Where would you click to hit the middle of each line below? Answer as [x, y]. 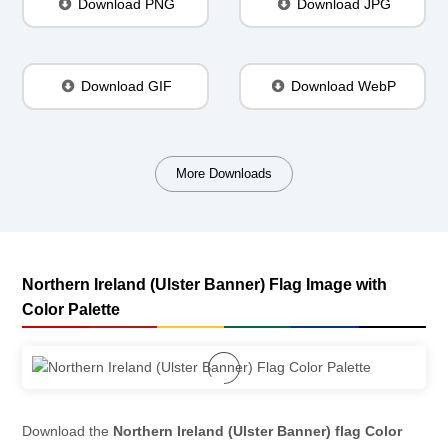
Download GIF [124, 86]
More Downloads [224, 174]
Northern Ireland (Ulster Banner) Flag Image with [204, 285]
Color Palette [71, 310]
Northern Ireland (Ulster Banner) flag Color [257, 431]
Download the [67, 431]
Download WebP [341, 86]
